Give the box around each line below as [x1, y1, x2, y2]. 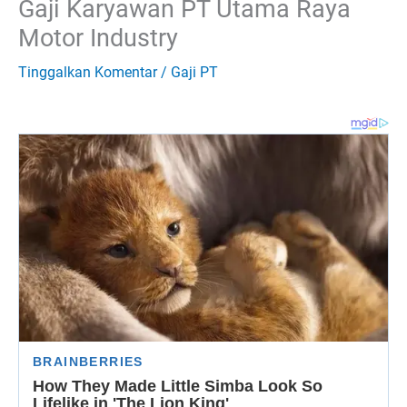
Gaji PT [171, 63, 218, 81]
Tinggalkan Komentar [18, 63, 157, 81]
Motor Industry [18, 23, 178, 53]
